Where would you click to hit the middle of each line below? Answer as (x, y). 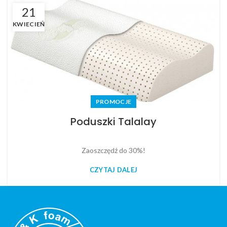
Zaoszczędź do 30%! (113, 150)
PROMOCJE (113, 101)
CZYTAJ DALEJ (113, 169)
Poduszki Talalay (113, 121)
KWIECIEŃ (29, 24)
